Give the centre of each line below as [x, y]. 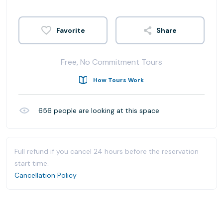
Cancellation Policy [46, 175]
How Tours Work [118, 80]
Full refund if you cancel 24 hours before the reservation [107, 151]
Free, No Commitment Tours [111, 62]
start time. [32, 163]
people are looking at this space [106, 111]
